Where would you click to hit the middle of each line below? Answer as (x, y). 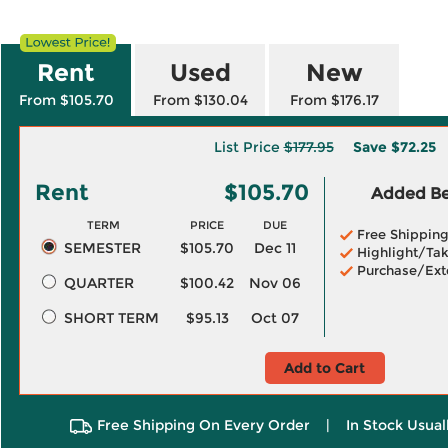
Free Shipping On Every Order (203, 425)
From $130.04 (200, 100)
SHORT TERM (111, 318)
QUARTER (98, 283)
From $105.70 (66, 100)
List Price (248, 147)
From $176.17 (334, 100)
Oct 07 (275, 318)
